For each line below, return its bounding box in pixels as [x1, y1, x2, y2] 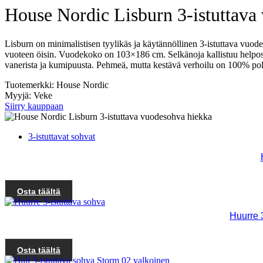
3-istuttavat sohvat [28, 131, 95, 141]
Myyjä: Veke [5, 90, 52, 100]
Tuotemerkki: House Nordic [5, 79, 109, 90]
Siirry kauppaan [5, 100, 63, 111]
